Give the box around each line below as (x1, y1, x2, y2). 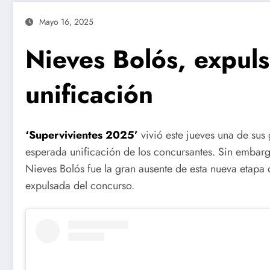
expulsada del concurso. (25, 177, 134, 193)
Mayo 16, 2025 (39, 15, 93, 28)
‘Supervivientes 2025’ (25, 127, 138, 143)
